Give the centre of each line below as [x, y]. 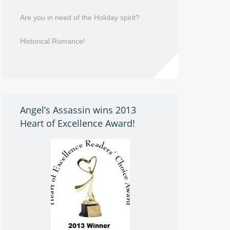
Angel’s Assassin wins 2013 [78, 110]
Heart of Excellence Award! [77, 123]
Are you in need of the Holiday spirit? [80, 17]
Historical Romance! [52, 41]
